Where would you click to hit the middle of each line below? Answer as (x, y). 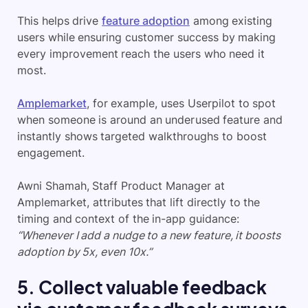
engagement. (53, 153)
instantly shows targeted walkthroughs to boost (142, 136)
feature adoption (146, 21)
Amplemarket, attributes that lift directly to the (139, 202)
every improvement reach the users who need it (141, 54)
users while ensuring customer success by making (147, 37)
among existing (231, 21)
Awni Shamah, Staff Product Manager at (121, 186)
